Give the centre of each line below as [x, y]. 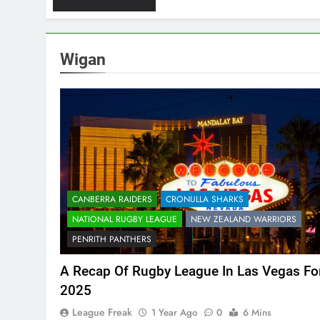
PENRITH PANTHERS [112, 240]
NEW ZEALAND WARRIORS [244, 220]
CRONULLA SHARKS [205, 200]
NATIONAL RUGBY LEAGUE [125, 220]
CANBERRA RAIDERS [112, 200]
